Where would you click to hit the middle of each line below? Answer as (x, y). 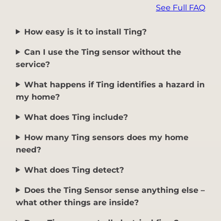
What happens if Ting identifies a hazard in (114, 84)
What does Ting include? (76, 117)
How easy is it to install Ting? (85, 32)
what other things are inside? (77, 202)
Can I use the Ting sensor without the (102, 52)
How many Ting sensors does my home (106, 137)
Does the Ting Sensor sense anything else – (114, 190)
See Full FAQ (181, 7)
